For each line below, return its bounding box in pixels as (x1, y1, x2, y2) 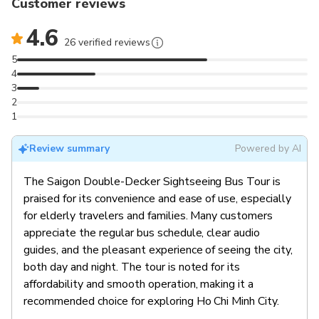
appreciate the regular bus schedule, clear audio (23, 224, 261, 241)
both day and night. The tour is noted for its (23, 258, 241, 275)
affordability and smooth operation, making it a (23, 276, 254, 292)
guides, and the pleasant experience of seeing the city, (23, 241, 293, 258)
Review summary (29, 141, 110, 155)
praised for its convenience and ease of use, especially (23, 190, 292, 206)
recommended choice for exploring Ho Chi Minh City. (23, 293, 280, 309)
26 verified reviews (63, 35, 150, 49)
